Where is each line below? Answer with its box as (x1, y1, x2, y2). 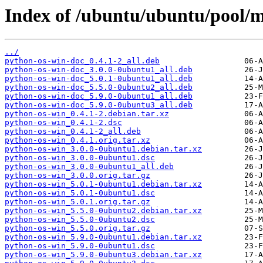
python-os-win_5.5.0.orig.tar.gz (5, 224, 150, 233)
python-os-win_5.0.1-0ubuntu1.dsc (5, 188, 155, 198)
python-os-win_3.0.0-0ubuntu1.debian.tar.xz (5, 144, 202, 154)
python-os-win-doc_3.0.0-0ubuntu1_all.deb (5, 65, 193, 75)
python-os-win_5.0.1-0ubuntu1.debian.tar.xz (5, 180, 202, 189)
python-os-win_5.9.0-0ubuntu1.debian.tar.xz (5, 232, 202, 242)
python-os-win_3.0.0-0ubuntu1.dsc (5, 153, 155, 163)
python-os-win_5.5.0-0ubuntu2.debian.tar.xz (5, 206, 202, 215)
